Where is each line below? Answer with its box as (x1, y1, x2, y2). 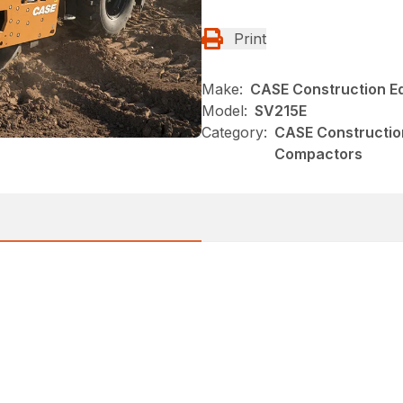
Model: (201, 102, 247, 121)
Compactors (274, 145, 363, 164)
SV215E (255, 102, 307, 121)
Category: (201, 123, 267, 142)
